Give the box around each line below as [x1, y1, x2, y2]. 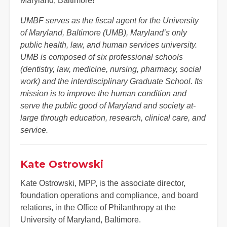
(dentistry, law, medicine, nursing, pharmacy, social [20, 64, 201, 73]
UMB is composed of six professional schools [20, 52, 183, 61]
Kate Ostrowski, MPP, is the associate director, [20, 178, 185, 187]
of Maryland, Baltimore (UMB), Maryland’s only [20, 28, 187, 37]
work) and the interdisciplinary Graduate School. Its [20, 77, 203, 86]
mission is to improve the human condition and [20, 89, 186, 98]
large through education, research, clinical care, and [20, 113, 206, 122]
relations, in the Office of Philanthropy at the [20, 203, 176, 212]
